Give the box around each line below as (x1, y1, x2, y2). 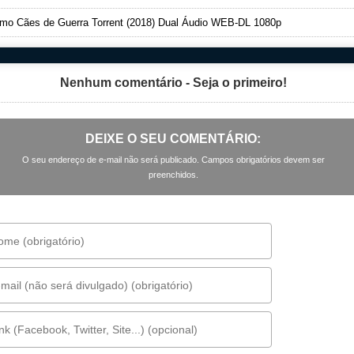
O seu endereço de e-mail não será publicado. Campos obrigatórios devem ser (21, 155, 325, 164)
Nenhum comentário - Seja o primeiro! (59, 76, 287, 89)
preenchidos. (148, 170, 198, 179)
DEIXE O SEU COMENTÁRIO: (85, 132, 261, 145)
